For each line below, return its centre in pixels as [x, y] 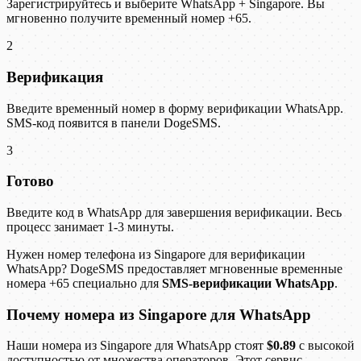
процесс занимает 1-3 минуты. [90, 226]
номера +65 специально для [84, 283]
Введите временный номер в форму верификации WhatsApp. [175, 108]
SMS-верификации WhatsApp [248, 283]
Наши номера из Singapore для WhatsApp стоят [137, 346]
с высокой [325, 346]
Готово [30, 181]
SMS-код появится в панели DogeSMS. [114, 122]
